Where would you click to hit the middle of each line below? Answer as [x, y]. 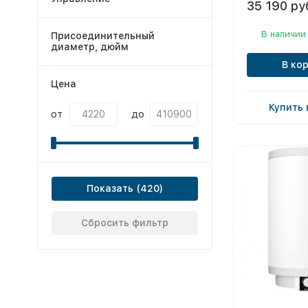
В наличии [283, 34]
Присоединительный [102, 36]
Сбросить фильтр [124, 223]
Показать [110, 188]
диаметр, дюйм [89, 47]
